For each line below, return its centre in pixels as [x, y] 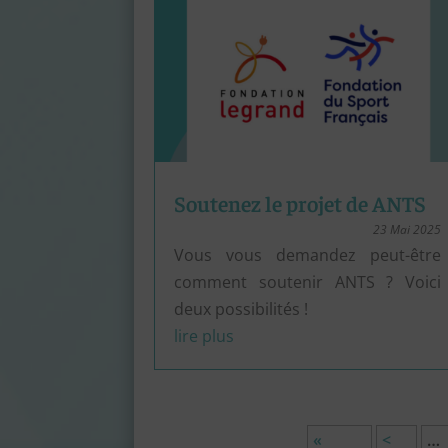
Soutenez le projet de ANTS [300, 202]
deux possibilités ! [241, 308]
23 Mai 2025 [407, 229]
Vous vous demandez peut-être [308, 254]
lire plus [204, 335]
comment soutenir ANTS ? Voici [308, 281]
